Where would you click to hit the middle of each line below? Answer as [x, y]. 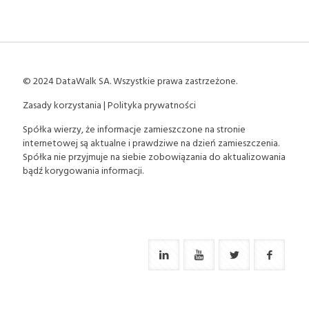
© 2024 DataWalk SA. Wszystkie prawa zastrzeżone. [130, 80]
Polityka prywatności [152, 104]
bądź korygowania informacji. [83, 170]
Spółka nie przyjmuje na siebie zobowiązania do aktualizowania [154, 156]
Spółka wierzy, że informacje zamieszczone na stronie [134, 129]
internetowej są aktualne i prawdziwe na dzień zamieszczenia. [151, 142]
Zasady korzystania [62, 104]
